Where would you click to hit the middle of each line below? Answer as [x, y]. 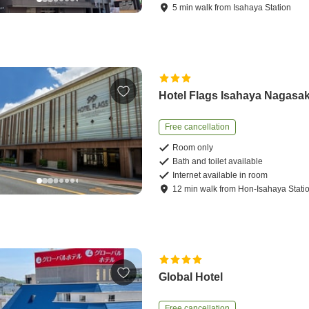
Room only [193, 148]
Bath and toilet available [218, 162]
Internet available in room [220, 176]
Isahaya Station [262, 8]
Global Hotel [191, 277]
